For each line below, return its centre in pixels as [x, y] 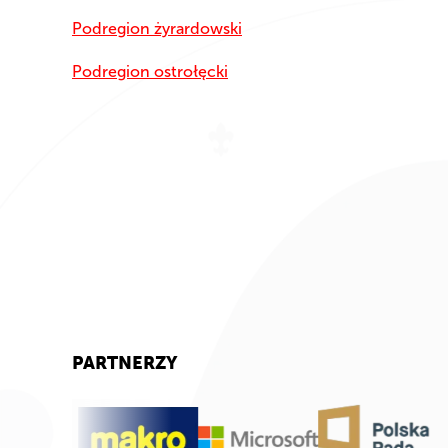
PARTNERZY [125, 364]
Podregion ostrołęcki [150, 72]
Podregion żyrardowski [157, 29]
